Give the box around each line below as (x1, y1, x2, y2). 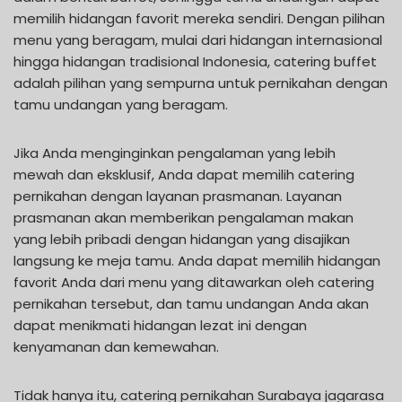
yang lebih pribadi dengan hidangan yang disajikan (13, 229, 350, 249)
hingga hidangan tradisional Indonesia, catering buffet (13, 51, 377, 71)
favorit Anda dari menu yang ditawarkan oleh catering (13, 272, 374, 292)
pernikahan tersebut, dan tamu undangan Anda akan (13, 293, 369, 313)
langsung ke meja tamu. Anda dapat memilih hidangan (13, 250, 380, 270)
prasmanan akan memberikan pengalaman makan (13, 207, 354, 227)
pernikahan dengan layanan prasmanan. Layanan (13, 186, 342, 205)
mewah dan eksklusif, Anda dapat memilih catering (13, 164, 354, 184)
